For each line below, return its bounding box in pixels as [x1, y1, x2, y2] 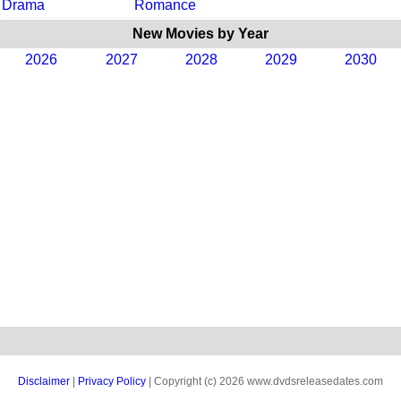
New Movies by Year [132, 25, 269, 41]
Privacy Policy [78, 374, 146, 388]
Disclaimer [18, 374, 70, 388]
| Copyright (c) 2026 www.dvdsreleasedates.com [146, 374, 383, 388]
